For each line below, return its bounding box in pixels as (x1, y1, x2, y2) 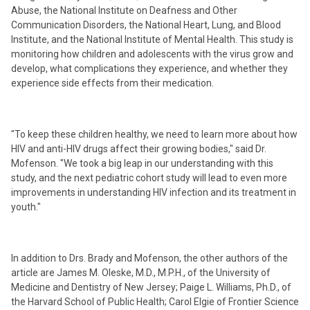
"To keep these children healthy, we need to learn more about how (11, 129, 298, 140)
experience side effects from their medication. (11, 77, 214, 89)
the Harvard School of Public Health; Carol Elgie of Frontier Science (11, 296, 299, 307)
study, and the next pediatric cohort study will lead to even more (11, 172, 287, 183)
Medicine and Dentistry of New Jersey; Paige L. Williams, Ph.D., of (11, 282, 291, 293)
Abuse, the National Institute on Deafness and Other (11, 5, 237, 16)
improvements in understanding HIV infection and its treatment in (11, 187, 296, 198)
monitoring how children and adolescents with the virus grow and (11, 48, 293, 60)
